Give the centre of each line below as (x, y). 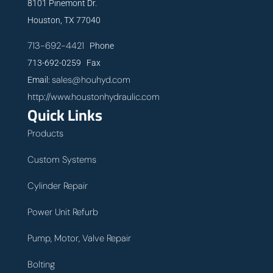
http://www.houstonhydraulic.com (93, 97)
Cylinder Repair (57, 186)
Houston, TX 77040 (64, 20)
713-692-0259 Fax (64, 62)
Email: (39, 80)
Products (45, 133)
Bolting (41, 264)
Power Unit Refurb (62, 212)
